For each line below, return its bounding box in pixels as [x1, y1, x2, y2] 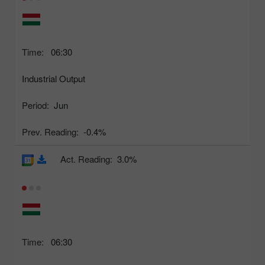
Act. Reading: [60, 152, 112, 165]
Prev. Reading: [22, 125, 79, 138]
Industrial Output [22, 72, 85, 85]
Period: [22, 98, 49, 111]
